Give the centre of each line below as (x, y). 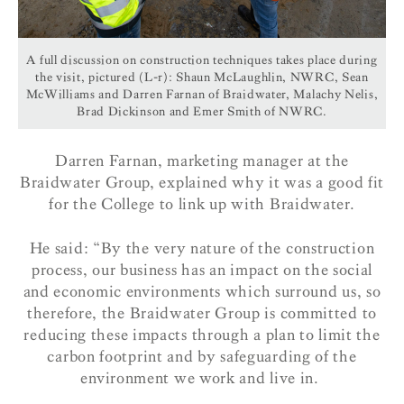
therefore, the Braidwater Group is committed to (202, 313)
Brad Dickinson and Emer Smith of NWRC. (202, 111)
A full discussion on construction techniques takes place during (202, 60)
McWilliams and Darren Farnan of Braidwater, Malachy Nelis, (202, 94)
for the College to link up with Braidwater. (202, 205)
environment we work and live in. (202, 378)
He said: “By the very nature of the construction (202, 248)
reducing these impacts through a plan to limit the (202, 335)
